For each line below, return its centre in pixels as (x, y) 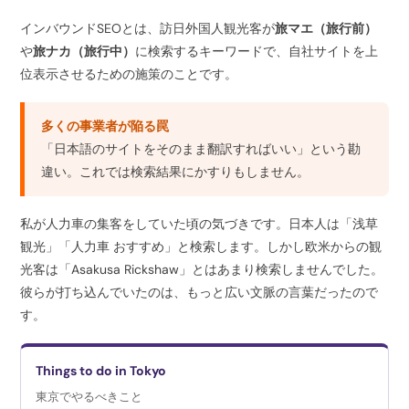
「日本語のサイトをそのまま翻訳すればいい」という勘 (201, 148)
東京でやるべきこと (89, 396)
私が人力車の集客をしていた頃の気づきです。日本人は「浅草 (199, 223)
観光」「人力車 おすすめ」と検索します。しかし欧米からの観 (201, 246)
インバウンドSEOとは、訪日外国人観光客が (148, 28)
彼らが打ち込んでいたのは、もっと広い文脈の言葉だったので (199, 292)
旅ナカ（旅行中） (84, 51)
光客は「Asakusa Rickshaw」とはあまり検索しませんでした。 (202, 269)
